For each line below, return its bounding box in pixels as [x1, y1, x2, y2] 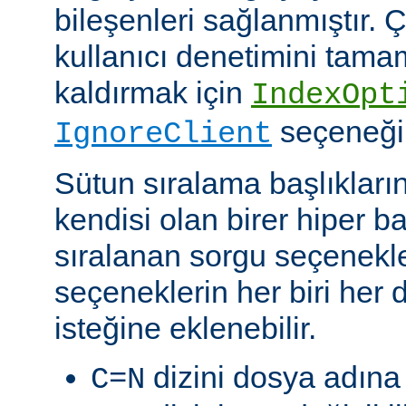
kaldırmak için [54, 74, 251, 110]
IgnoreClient [54, 116, 272, 151]
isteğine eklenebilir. [54, 310, 316, 345]
